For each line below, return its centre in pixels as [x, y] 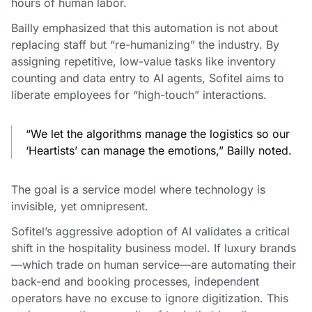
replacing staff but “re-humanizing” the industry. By [145, 45]
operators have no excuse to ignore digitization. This [150, 298]
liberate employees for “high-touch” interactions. [139, 95]
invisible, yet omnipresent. [80, 206]
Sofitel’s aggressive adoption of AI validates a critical [150, 231]
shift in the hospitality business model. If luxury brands [154, 248]
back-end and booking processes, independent [135, 281]
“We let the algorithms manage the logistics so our [158, 134]
